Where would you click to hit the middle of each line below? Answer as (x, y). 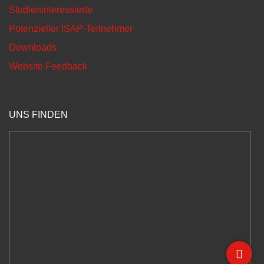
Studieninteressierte (51, 9)
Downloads (33, 47)
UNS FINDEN (38, 114)
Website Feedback (48, 66)
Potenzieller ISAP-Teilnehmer (71, 28)
